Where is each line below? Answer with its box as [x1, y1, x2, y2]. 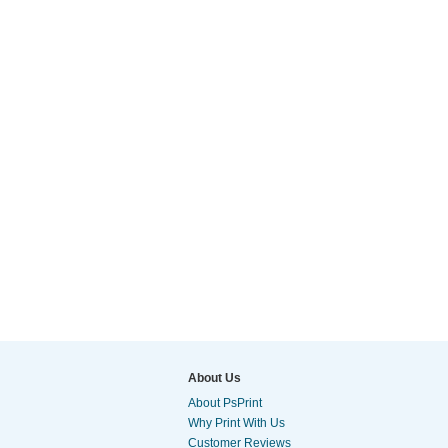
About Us [188, 371, 241, 385]
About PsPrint [188, 396, 262, 410]
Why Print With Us [188, 416, 285, 430]
